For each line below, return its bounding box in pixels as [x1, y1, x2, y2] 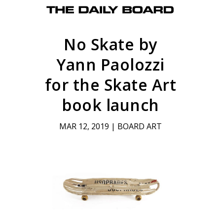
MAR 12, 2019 [59, 121, 109, 132]
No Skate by [64, 34, 157, 55]
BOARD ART [117, 121, 162, 132]
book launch [62, 94, 159, 116]
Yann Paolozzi [56, 54, 165, 75]
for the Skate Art [44, 74, 177, 96]
